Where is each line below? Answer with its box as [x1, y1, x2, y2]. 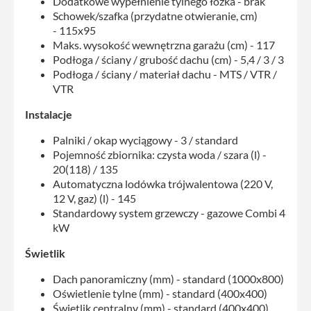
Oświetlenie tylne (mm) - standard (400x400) [53, 286, 267, 300]
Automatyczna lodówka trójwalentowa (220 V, [53, 176, 273, 190]
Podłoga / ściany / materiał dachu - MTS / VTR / [53, 67, 277, 81]
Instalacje [25, 107, 72, 121]
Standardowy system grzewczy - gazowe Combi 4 [53, 205, 285, 219]
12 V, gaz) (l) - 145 [53, 191, 136, 205]
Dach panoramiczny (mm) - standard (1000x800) [53, 271, 284, 285]
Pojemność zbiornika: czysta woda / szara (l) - [53, 147, 267, 161]
